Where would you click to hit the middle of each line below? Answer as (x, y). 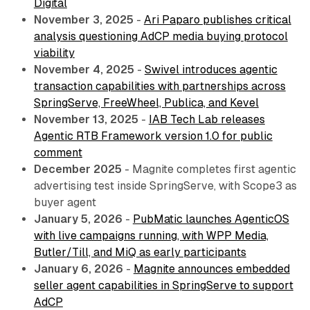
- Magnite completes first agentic (209, 170)
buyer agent (65, 203)
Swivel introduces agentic (211, 70)
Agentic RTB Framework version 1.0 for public (153, 136)
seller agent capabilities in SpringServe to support (163, 286)
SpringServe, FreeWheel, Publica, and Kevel (146, 103)
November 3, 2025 (83, 20)
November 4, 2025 (84, 70)
